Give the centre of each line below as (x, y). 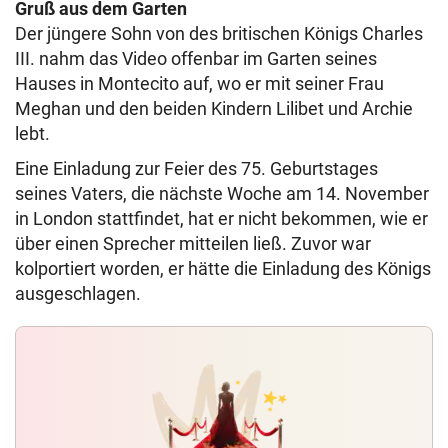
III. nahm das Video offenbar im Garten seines (196, 58)
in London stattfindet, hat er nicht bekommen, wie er (221, 218)
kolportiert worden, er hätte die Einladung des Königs (223, 268)
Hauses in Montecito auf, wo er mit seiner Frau (199, 83)
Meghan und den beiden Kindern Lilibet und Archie (214, 108)
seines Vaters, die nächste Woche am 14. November (222, 193)
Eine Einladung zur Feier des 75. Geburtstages (196, 168)
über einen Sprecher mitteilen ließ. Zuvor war (193, 243)
